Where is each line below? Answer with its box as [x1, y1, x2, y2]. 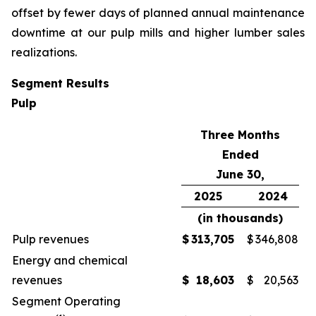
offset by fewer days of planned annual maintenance [11, 6, 305, 20]
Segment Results [11, 76, 109, 90]
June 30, [216, 167, 265, 181]
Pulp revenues [12, 232, 89, 246]
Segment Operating [12, 294, 121, 308]
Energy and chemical [12, 253, 128, 267]
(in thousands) [197, 211, 283, 225]
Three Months [200, 128, 280, 142]
